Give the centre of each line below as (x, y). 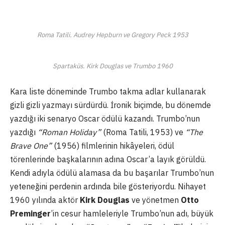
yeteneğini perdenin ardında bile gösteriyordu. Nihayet (108, 186)
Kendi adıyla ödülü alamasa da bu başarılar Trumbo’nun (112, 173)
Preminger (30, 213)
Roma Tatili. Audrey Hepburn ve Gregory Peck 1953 (113, 34)
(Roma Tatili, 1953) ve (144, 132)
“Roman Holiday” (70, 132)
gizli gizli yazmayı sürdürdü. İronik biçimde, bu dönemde (110, 105)
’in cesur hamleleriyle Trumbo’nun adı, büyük (132, 213)
